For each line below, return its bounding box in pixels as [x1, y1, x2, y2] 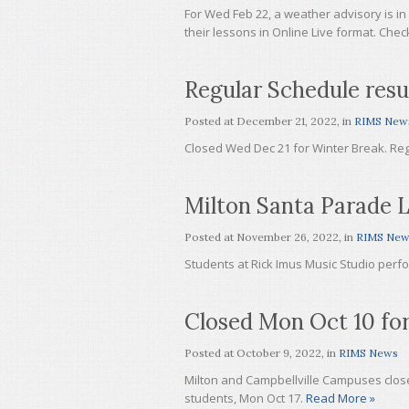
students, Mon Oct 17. [184, 390, 306, 406]
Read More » [306, 390, 375, 406]
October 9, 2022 [236, 346, 321, 360]
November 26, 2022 [236, 230, 339, 244]
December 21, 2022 [236, 114, 337, 128]
